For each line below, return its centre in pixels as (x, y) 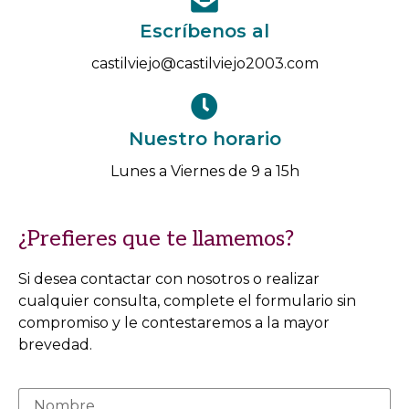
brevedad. (55, 345)
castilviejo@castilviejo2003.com (204, 64)
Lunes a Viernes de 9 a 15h (204, 172)
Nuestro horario (204, 139)
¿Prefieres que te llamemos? (156, 239)
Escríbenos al (204, 31)
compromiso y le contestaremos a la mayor (174, 323)
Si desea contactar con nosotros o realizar (169, 279)
